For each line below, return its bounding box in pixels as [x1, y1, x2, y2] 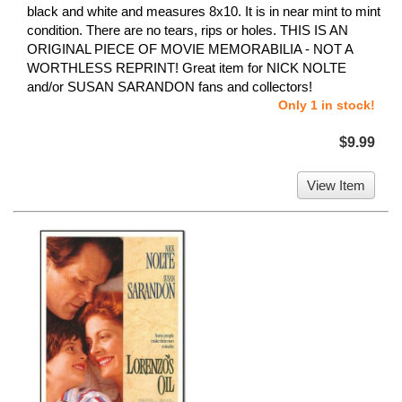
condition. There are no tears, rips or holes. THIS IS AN [27, 22, 348, 39]
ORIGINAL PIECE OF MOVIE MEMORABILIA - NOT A [27, 41, 353, 57]
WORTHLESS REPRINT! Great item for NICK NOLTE [27, 60, 346, 76]
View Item [307, 178, 365, 194]
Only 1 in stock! [278, 98, 375, 113]
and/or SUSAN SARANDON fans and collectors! [27, 79, 312, 95]
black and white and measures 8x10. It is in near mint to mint [27, 4, 380, 20]
